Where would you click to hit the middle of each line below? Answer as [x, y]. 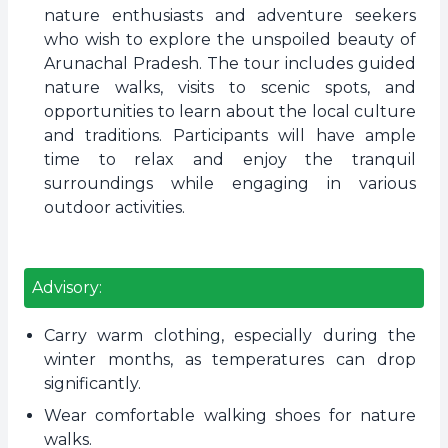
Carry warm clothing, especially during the [230, 335]
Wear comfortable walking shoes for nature [230, 415]
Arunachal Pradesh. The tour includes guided [230, 63]
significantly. [92, 383]
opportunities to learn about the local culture [230, 111]
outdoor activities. [114, 207]
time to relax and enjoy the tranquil [230, 159]
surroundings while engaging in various [230, 183]
